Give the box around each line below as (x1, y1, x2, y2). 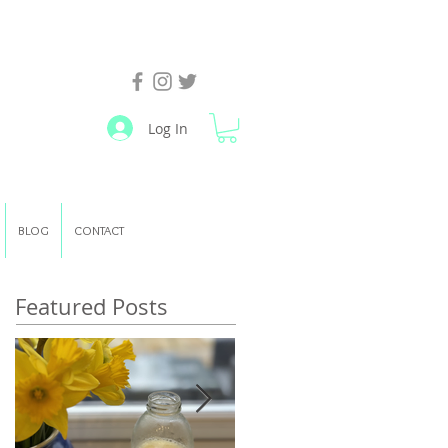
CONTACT (73, 222, 124, 239)
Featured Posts (15, 292, 168, 322)
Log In (147, 118, 188, 138)
